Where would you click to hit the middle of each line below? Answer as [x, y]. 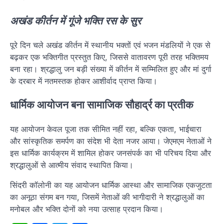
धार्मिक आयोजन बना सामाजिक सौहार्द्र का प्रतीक [102, 105]
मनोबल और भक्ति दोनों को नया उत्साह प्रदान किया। [87, 209]
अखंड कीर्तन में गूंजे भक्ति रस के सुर [75, 20]
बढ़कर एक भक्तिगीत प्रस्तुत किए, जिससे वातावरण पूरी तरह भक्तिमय [109, 57]
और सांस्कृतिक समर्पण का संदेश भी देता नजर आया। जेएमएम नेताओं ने [111, 141]
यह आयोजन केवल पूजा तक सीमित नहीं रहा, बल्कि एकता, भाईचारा [106, 129]
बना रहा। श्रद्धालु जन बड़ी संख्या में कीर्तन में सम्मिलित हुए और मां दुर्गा [111, 69]
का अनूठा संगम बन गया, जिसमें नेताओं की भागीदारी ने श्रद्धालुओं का [107, 197]
